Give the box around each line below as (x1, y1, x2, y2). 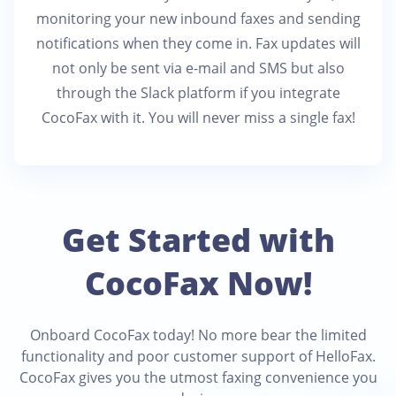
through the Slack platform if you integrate (56, 83, 340, 103)
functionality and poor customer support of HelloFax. (20, 346, 376, 366)
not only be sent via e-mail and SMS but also (51, 58, 345, 78)
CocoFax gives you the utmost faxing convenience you (19, 368, 377, 387)
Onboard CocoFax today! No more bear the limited (29, 325, 367, 345)
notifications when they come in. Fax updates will (35, 34, 361, 53)
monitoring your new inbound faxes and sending (35, 9, 361, 28)
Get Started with (61, 217, 335, 262)
